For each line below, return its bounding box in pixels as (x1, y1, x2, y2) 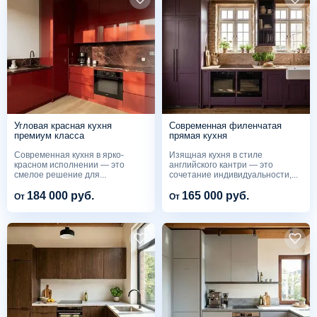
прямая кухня (169, 129, 227, 141)
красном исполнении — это (14, 159, 125, 170)
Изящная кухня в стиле (169, 149, 263, 160)
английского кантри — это (169, 159, 273, 170)
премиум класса (14, 129, 84, 141)
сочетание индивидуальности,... (169, 169, 298, 180)
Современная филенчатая (169, 120, 282, 131)
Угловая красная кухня (14, 120, 112, 131)
